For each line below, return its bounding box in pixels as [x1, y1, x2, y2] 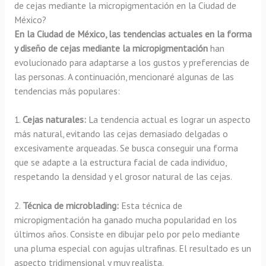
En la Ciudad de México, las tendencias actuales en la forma [14, 27, 252, 40]
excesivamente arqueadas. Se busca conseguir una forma [14, 142, 238, 154]
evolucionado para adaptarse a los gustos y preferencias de [14, 56, 249, 68]
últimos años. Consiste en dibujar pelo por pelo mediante [14, 228, 240, 240]
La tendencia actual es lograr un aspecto [85, 113, 251, 126]
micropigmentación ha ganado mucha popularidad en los [14, 214, 237, 226]
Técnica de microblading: [22, 199, 119, 212]
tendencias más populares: [14, 84, 120, 97]
